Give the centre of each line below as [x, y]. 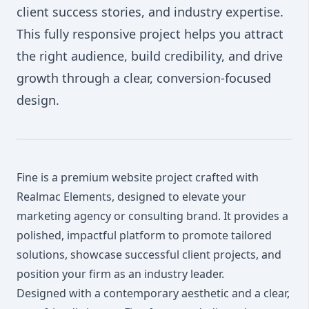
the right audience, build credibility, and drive [150, 56]
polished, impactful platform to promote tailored [144, 236]
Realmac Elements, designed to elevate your [131, 197]
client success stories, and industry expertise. [150, 12]
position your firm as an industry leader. [120, 274]
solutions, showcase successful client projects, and [149, 255]
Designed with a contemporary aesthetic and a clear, [153, 293]
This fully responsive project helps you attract [150, 34]
